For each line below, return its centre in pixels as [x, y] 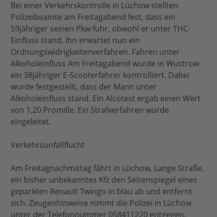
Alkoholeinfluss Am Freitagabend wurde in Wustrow [105, 64]
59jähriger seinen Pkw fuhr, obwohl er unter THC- [101, 29]
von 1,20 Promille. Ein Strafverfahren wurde [90, 110]
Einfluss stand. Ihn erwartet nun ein [76, 40]
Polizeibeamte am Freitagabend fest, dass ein [93, 17]
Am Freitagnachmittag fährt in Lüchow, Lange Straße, [108, 168]
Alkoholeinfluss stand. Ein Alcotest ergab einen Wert [106, 99]
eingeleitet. [31, 122]
